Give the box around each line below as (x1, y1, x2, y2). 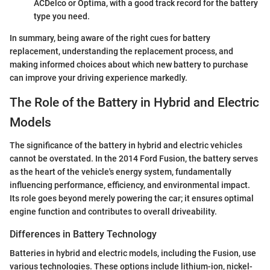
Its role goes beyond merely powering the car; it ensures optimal (10, 193, 254, 204)
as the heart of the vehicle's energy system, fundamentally (10, 167, 231, 177)
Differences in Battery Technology (10, 228, 157, 240)
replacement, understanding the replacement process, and (10, 46, 233, 56)
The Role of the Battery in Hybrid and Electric (10, 95, 259, 110)
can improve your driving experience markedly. (10, 72, 187, 83)
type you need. (34, 11, 90, 21)
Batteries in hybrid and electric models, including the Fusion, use (10, 248, 256, 259)
